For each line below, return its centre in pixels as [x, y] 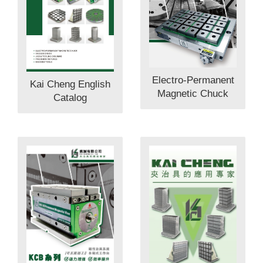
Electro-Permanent [193, 80]
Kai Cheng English [70, 84]
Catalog [70, 97]
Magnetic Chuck [193, 94]
